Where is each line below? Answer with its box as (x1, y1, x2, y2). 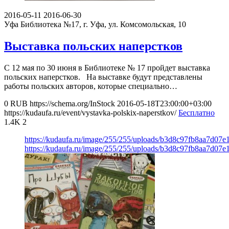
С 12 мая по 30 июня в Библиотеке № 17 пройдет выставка (4, 63, 210, 72)
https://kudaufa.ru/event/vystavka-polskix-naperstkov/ (4, 108, 176, 117)
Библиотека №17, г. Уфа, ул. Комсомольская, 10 (20, 20, 186, 29)
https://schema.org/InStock (30, 99, 115, 108)
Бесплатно (178, 108, 215, 117)
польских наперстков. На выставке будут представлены (4, 72, 202, 81)
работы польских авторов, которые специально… (4, 81, 177, 90)
